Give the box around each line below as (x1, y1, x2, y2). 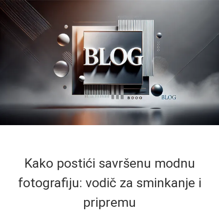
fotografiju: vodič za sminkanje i (18, 175, 201, 191)
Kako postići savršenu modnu (24, 155, 195, 171)
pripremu (83, 194, 136, 210)
